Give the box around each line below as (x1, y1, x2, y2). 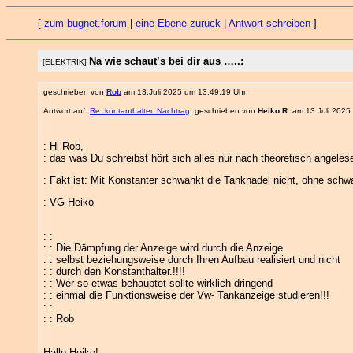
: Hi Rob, (43, 140, 84, 152)
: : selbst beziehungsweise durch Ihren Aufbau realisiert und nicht (43, 254, 340, 266)
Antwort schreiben (229, 17, 310, 29)
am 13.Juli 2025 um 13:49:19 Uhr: (121, 87, 248, 96)
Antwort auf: (43, 106, 90, 115)
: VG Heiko (43, 196, 94, 208)
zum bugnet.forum (44, 17, 127, 29)
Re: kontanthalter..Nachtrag (90, 106, 190, 115)
